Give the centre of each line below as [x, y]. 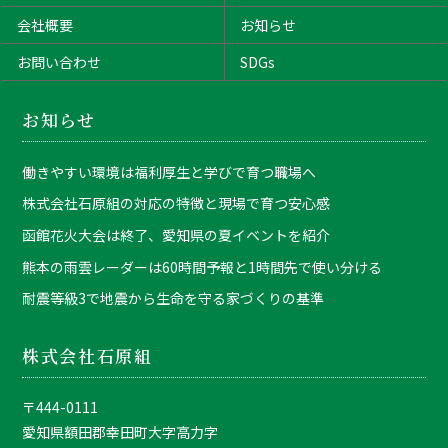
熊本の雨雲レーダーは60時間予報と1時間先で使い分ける [202, 266]
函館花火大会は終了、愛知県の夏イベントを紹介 [176, 235]
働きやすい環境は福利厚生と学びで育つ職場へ [169, 171]
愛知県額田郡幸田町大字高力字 [120, 431]
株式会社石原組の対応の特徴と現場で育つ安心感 [176, 203]
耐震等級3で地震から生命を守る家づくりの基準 [173, 298]
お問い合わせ [59, 61]
